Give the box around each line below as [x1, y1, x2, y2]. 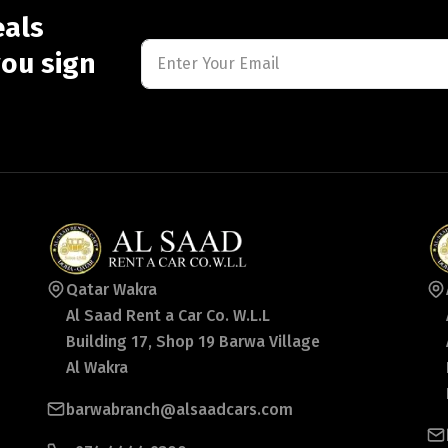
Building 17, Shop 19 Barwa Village [66, 332, 320, 352]
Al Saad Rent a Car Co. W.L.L [66, 306, 270, 326]
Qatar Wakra [66, 280, 157, 300]
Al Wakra [66, 358, 128, 378]
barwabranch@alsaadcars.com [66, 400, 293, 420]
